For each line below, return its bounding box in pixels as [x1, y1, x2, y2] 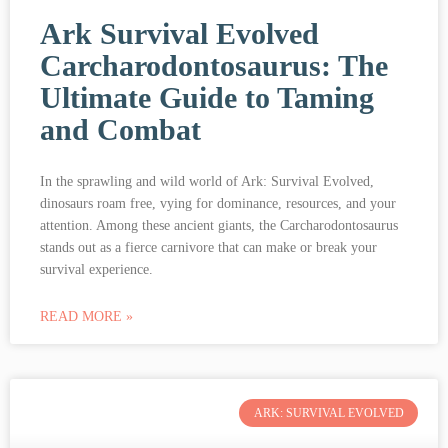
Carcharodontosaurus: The [40, 48, 388, 82]
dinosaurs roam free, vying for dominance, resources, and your [40, 195, 396, 211]
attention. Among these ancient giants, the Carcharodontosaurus [40, 217, 398, 233]
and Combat [40, 112, 201, 146]
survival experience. [40, 261, 153, 277]
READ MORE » [40, 308, 133, 324]
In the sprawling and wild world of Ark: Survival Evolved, [40, 173, 374, 189]
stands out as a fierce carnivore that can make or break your [40, 239, 377, 255]
